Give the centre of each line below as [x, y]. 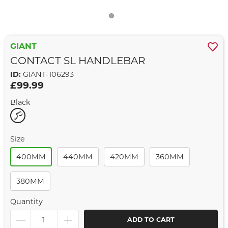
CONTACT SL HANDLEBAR [78, 61]
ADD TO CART [151, 220]
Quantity [26, 202]
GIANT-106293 [47, 75]
